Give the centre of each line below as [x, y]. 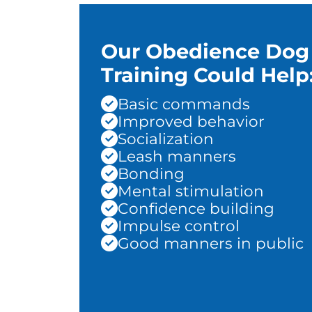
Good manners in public [211, 243]
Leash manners [177, 156]
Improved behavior [191, 122]
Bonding [151, 174]
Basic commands [184, 104]
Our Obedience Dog [205, 52]
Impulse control [179, 226]
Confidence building [196, 209]
